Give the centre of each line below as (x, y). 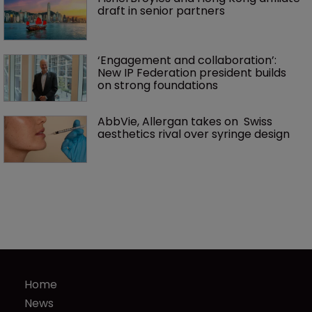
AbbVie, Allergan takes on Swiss (186, 122)
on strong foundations (158, 85)
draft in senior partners (161, 11)
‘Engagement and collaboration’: (188, 60)
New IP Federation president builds (193, 72)
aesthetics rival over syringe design (194, 134)
